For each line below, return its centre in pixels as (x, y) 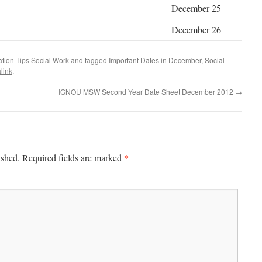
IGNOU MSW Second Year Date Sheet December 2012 (147, 92)
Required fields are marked (73, 158)
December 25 (196, 8)
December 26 (196, 30)
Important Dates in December (155, 60)
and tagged (89, 60)
